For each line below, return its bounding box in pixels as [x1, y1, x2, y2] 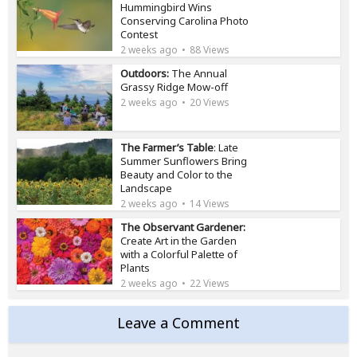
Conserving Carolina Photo [120, 14, 249, 29]
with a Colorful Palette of [120, 247, 238, 262]
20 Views [190, 96, 230, 110]
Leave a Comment [117, 313, 240, 333]
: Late [214, 140, 239, 155]
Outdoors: [120, 66, 170, 81]
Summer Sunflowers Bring [120, 154, 248, 169]
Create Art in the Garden [120, 233, 237, 249]
